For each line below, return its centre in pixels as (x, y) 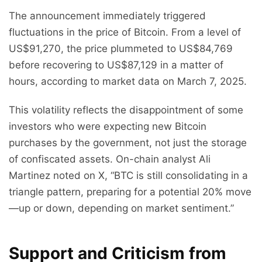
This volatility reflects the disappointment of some (126, 110)
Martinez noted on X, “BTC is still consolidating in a (128, 176)
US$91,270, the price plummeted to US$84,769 (121, 49)
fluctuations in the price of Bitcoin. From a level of (125, 32)
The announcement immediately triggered (107, 16)
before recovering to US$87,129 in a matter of (116, 65)
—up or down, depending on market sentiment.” (121, 208)
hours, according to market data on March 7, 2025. (128, 82)
